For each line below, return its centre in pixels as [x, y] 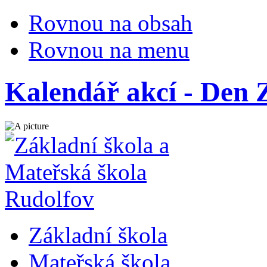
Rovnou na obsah [111, 23]
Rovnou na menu [109, 50]
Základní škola [98, 235]
